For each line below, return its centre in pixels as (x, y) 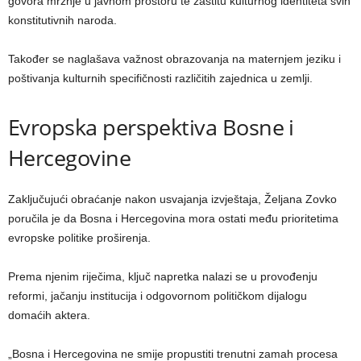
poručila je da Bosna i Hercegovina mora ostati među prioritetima (173, 219)
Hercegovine (70, 158)
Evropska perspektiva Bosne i (151, 127)
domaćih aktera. (49, 315)
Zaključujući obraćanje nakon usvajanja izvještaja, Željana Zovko (172, 199)
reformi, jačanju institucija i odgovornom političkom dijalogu (158, 296)
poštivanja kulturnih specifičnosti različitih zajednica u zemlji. (160, 79)
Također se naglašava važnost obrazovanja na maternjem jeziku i (174, 59)
